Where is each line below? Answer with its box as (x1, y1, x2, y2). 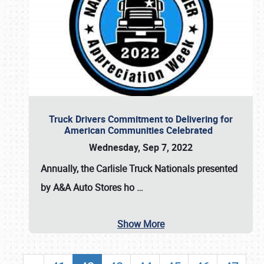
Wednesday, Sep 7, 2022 (89, 141, 193, 154)
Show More (117, 217, 164, 230)
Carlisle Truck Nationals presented (96, 162, 237, 175)
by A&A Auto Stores (41, 181, 121, 194)
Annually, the (41, 162, 96, 175)
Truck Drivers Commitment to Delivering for (49, 113, 233, 126)
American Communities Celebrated (64, 124, 217, 137)
